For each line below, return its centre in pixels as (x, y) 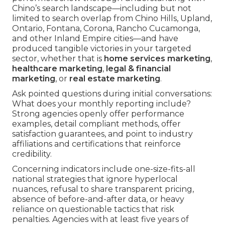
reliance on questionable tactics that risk (93, 209)
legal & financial (138, 69)
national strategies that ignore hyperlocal (95, 179)
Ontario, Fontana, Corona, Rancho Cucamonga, (106, 29)
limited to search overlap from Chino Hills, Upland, (112, 19)
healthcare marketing (57, 69)
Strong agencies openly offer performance (98, 114)
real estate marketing (115, 79)
